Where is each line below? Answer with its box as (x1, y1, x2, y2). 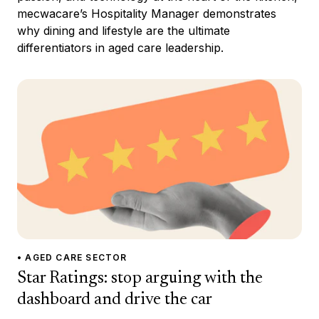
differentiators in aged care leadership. (17, 40, 224, 55)
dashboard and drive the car (17, 291, 212, 308)
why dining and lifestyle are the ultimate (17, 23, 230, 38)
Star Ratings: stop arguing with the (17, 269, 263, 287)
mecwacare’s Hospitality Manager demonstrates (17, 6, 276, 21)
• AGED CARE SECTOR (17, 251, 127, 263)
